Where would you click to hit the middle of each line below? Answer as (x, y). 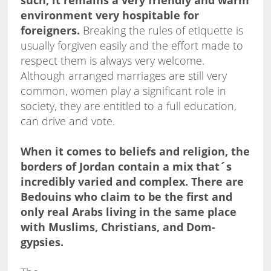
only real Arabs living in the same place (129, 212)
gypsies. (42, 242)
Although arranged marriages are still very (124, 76)
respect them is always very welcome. (113, 61)
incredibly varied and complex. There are (132, 182)
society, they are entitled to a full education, (129, 106)
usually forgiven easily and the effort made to (132, 46)
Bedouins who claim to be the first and (127, 197)
